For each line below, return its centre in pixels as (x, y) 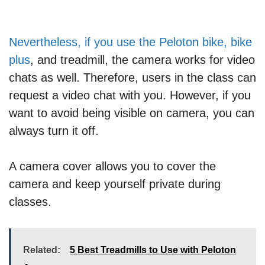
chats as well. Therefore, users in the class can (132, 78)
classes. (30, 202)
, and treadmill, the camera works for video (143, 60)
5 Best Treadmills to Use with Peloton (153, 250)
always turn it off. (54, 131)
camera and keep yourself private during (115, 184)
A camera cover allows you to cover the (112, 167)
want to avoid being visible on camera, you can (132, 113)
